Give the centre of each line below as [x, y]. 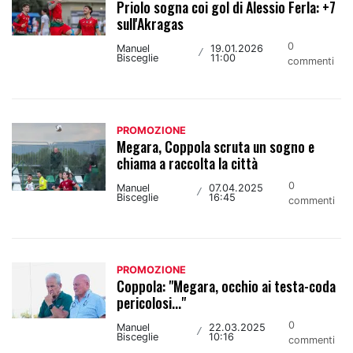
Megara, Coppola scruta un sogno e [216, 146]
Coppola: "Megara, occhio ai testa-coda [227, 286]
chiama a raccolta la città [188, 163]
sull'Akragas [150, 23]
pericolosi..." [152, 302]
